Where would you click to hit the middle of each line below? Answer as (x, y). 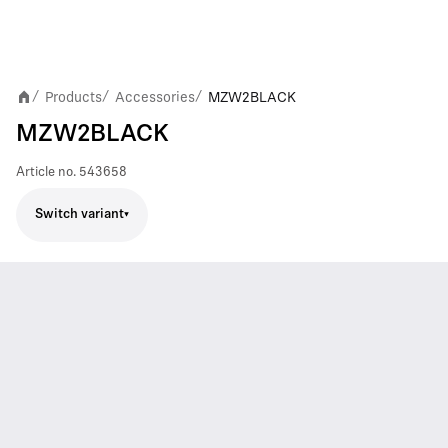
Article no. (46, 172)
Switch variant (79, 214)
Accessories (155, 96)
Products (73, 96)
